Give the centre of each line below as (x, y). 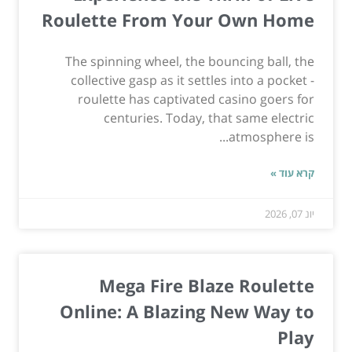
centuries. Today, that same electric (209, 117)
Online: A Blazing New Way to (187, 311)
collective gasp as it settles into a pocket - (192, 80)
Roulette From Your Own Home (178, 19)
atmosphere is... (271, 136)
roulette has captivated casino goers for (196, 99)
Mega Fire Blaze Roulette (207, 285)
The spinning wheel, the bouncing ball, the (190, 61)
